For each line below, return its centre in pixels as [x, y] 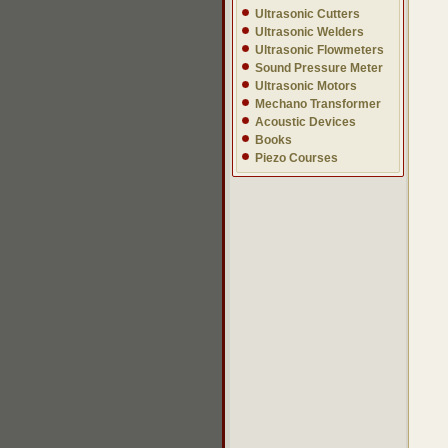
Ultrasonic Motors [306, 86]
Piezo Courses [296, 158]
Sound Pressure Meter [319, 68]
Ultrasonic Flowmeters [319, 50]
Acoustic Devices [305, 122]
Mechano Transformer [318, 104]
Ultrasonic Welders [309, 32]
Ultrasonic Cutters [307, 14]
